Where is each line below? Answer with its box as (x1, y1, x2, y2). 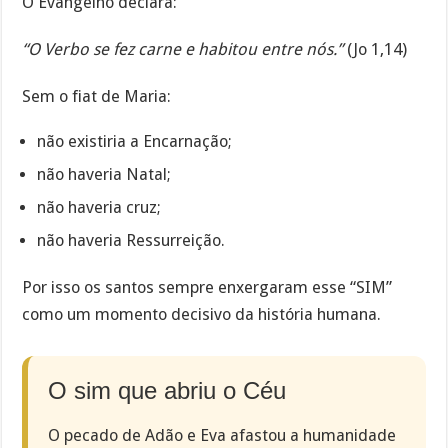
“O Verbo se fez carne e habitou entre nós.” (22, 39, 344, 59)
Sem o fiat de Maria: (22, 86, 172, 106)
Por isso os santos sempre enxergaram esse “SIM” (22, 278, 393, 298)
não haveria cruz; (37, 198, 162, 218)
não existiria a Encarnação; (37, 132, 233, 152)
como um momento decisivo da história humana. (22, 305, 382, 325)
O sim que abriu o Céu (48, 377, 287, 405)
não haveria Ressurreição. (37, 231, 226, 251)
